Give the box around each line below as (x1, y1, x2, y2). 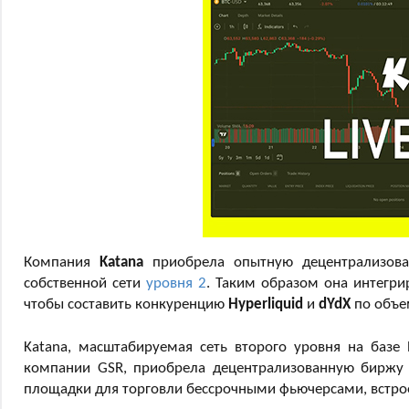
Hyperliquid (228, 296, 303, 312)
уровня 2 (145, 275, 206, 291)
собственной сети (24, 275, 146, 291)
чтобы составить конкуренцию (24, 296, 228, 312)
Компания (24, 254, 100, 270)
